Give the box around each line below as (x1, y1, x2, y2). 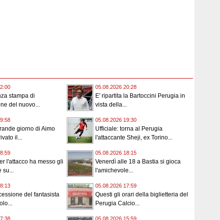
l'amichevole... (95, 167, 133, 174)
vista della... (95, 101, 127, 109)
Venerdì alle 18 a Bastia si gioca (95, 158, 181, 165)
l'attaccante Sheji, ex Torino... (95, 134, 172, 141)
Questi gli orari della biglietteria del (95, 191, 188, 198)
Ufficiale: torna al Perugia (95, 125, 163, 133)
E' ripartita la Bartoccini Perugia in (95, 92, 185, 100)
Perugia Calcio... (95, 200, 139, 207)
